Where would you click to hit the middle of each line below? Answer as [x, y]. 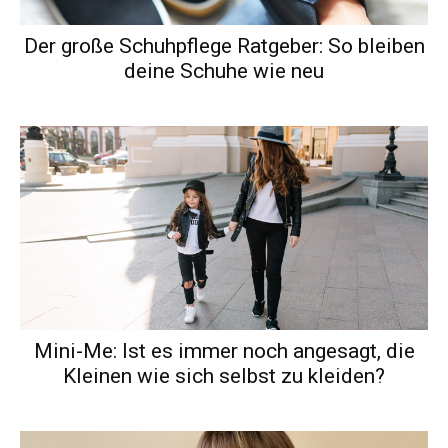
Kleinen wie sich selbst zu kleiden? [224, 376]
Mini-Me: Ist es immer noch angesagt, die [224, 351]
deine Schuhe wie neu [224, 71]
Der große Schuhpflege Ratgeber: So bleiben [224, 46]
